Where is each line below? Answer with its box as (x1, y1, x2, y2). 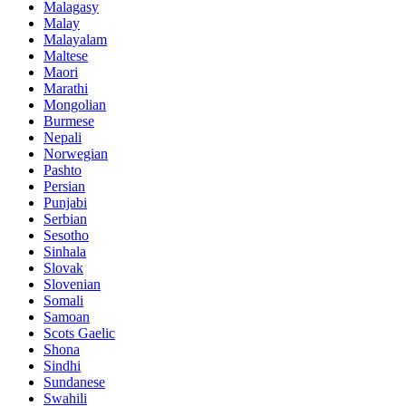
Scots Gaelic (43, 325, 115, 342)
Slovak (43, 260, 83, 276)
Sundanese (43, 374, 105, 391)
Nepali (43, 130, 82, 146)
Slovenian (43, 276, 101, 293)
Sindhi (43, 358, 81, 374)
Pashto (43, 162, 82, 179)
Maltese (43, 48, 88, 64)
